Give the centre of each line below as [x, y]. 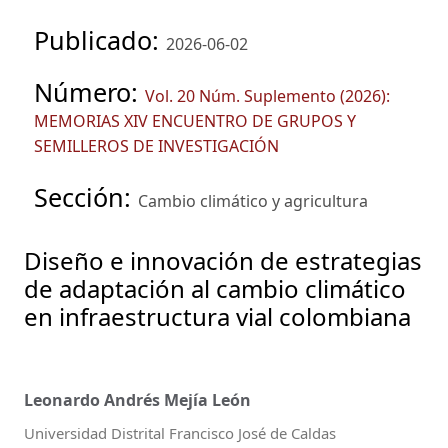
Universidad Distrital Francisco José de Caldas [180, 433]
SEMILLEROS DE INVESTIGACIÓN [156, 146]
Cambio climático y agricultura [253, 201]
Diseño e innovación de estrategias [223, 261]
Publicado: [100, 40]
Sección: [86, 197]
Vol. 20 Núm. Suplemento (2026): [267, 96]
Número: [89, 92]
